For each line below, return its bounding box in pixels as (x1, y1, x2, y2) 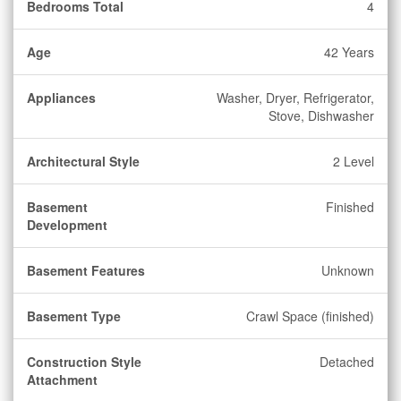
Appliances (27, 89, 96, 107)
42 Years (324, 43, 374, 61)
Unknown (321, 261, 374, 279)
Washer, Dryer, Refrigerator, (217, 89, 374, 107)
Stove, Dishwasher (269, 107, 374, 124)
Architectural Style (27, 152, 140, 170)
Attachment (27, 371, 98, 388)
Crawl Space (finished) (246, 307, 374, 325)
